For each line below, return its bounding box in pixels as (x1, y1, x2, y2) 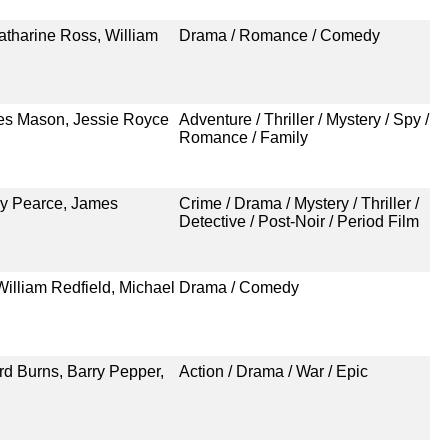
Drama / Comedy (178, 278, 299, 296)
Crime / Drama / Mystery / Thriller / (178, 194, 419, 212)
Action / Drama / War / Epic (178, 362, 368, 380)
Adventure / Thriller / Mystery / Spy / (178, 110, 429, 128)
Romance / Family (178, 128, 308, 146)
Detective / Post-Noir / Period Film (178, 212, 419, 230)
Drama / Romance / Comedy (178, 26, 380, 44)
